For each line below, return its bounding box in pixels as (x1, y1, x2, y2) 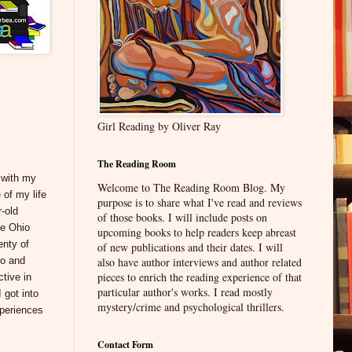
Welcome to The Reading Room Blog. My (97, 180, 285, 196)
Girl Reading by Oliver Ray (97, 119, 221, 134)
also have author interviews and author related (97, 255, 302, 270)
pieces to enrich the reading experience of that (97, 269, 302, 285)
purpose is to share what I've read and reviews (97, 195, 302, 211)
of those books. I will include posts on (97, 210, 267, 225)
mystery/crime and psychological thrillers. (97, 299, 284, 315)
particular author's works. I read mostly (97, 284, 273, 300)
